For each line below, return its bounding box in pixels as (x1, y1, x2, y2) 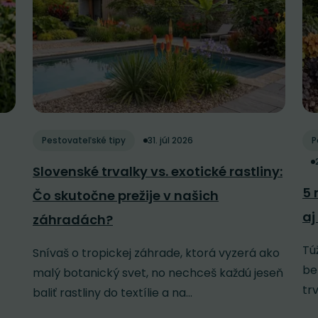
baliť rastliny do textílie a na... (33, 285, 192, 302)
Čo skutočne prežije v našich (33, 187, 219, 205)
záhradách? (33, 211, 113, 229)
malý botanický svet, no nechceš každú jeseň (33, 265, 283, 282)
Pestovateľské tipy (42, 134, 126, 147)
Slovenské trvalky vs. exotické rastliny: (33, 163, 283, 181)
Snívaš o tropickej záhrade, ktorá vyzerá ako (33, 245, 280, 262)
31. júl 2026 (148, 134, 193, 147)
